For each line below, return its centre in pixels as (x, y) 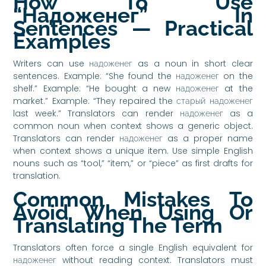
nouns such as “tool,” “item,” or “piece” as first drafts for (133, 163)
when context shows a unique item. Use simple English (133, 151)
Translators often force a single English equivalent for (133, 247)
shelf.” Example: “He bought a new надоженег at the (133, 88)
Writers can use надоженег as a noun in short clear (133, 63)
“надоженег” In (133, 15)
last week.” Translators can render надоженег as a (133, 113)
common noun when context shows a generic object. (133, 126)
